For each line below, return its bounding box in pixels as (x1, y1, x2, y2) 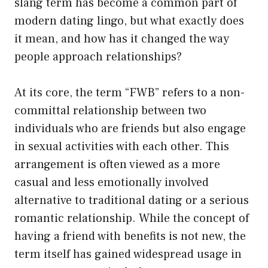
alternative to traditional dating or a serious (14, 192, 249, 208)
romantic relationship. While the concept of (14, 210, 249, 226)
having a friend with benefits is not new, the (14, 228, 246, 244)
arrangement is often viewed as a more (14, 156, 220, 172)
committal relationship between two (14, 102, 206, 118)
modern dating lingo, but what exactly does (14, 13, 244, 29)
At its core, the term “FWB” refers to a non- (14, 84, 245, 100)
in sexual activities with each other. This (14, 138, 229, 154)
